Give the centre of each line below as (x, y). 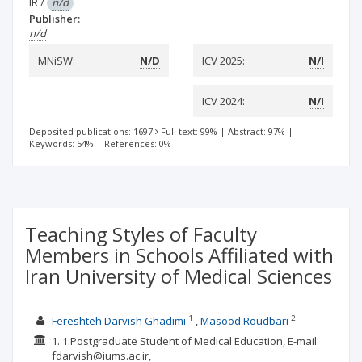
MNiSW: (57, 61)
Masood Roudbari (244, 321)
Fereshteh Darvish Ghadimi (118, 321)
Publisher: (55, 19)
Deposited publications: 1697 (91, 131)
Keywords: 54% (61, 143)
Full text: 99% (189, 131)
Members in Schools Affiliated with (179, 255)
